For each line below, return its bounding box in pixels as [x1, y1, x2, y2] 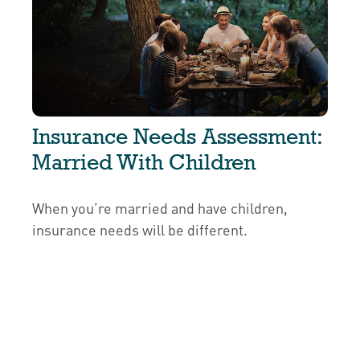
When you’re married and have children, [32, 198, 288, 218]
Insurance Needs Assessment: [32, 124, 322, 149]
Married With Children [32, 149, 256, 175]
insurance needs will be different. [32, 220, 247, 239]
